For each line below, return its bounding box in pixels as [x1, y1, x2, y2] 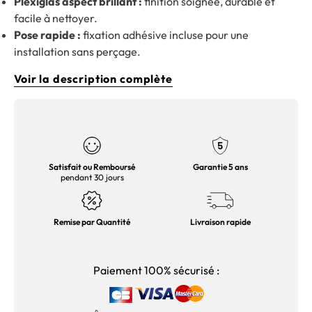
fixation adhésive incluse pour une [81, 28, 249, 42]
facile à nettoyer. [14, 11, 97, 25]
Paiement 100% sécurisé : [93, 263, 219, 277]
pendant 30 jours [60, 172, 124, 182]
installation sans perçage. [14, 45, 141, 58]
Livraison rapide [189, 217, 251, 227]
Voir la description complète [14, 72, 173, 86]
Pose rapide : [14, 28, 81, 42]
